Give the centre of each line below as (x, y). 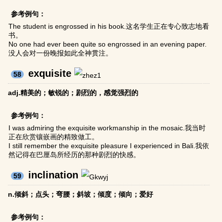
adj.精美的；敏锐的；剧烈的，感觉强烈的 (73, 93)
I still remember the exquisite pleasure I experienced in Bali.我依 (109, 146)
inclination (54, 175)
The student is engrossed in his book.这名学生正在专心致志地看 (109, 27)
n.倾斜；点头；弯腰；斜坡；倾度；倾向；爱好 (81, 194)
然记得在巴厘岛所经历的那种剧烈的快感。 (75, 155)
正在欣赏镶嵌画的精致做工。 (54, 137)
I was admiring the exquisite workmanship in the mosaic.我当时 (107, 128)
